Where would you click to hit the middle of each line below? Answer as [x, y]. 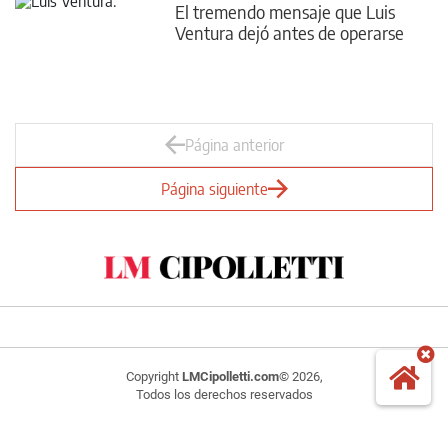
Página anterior [234, 145]
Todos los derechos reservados [224, 394]
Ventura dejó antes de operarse [289, 32]
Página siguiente [214, 189]
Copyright [153, 376]
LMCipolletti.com [230, 376]
